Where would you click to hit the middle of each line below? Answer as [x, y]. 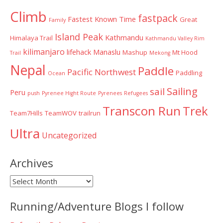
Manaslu [107, 52]
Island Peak [79, 37]
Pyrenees [110, 93]
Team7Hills [26, 113]
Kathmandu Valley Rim [175, 38]
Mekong [160, 53]
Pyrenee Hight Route [69, 93]
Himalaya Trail [31, 38]
